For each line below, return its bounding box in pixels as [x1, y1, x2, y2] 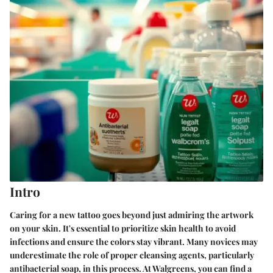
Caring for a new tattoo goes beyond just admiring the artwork [10, 208, 253, 221]
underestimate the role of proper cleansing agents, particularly [10, 249, 254, 261]
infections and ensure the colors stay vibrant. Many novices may [10, 235, 258, 247]
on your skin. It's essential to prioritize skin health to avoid [10, 222, 236, 234]
